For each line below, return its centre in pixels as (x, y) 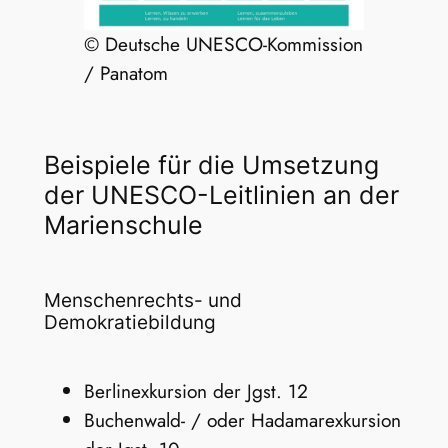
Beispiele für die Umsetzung (211, 164)
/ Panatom (125, 73)
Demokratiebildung (129, 322)
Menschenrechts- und (142, 300)
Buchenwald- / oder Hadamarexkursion (242, 420)
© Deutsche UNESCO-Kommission (223, 44)
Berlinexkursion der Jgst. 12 (195, 391)
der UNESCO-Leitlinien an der (221, 194)
